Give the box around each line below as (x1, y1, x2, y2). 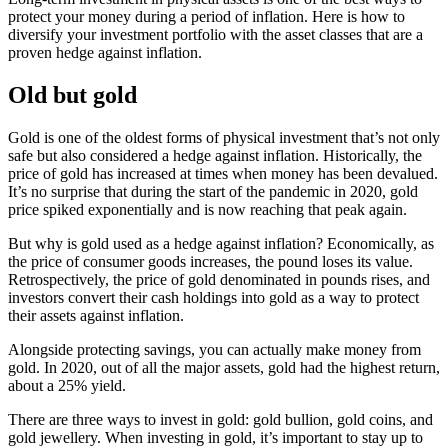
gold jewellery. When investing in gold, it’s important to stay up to (8, 428, 423, 446)
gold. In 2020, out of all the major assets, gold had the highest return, (8, 358, 440, 376)
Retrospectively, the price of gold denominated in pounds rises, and (8, 270, 430, 288)
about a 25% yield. (8, 376, 126, 394)
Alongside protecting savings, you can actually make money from (8, 340, 421, 358)
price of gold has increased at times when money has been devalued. (8, 164, 438, 182)
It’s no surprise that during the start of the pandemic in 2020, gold (8, 182, 418, 200)
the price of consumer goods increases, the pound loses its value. (8, 252, 413, 270)
